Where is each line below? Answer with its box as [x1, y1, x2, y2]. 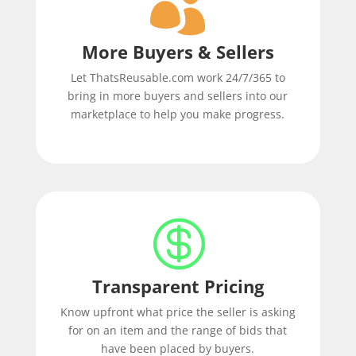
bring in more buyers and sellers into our [68, 88, 288, 104]
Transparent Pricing [91, 274, 264, 299]
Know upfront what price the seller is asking [60, 304, 296, 320]
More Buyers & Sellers [81, 40, 274, 64]
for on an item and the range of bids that [68, 323, 288, 339]
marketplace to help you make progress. [71, 106, 285, 122]
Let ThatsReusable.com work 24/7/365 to [70, 70, 285, 86]
